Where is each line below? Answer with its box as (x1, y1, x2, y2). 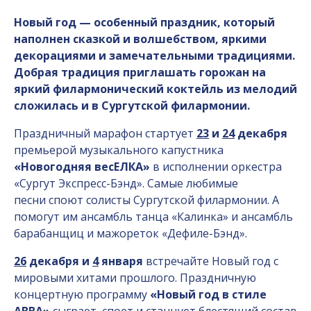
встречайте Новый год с (143, 253, 278, 269)
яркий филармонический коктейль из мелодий (14, 81, 297, 96)
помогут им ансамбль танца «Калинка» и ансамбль (14, 209, 293, 224)
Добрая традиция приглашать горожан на (14, 65, 266, 80)
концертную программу (14, 287, 150, 302)
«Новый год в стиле (150, 287, 267, 302)
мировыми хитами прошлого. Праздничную (14, 270, 256, 285)
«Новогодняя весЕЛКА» (14, 159, 150, 174)
